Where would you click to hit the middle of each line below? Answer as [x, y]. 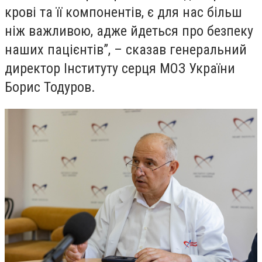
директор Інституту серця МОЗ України [120, 68]
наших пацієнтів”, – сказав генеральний [126, 49]
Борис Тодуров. [50, 87]
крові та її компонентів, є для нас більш [123, 12]
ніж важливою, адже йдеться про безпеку [129, 31]
